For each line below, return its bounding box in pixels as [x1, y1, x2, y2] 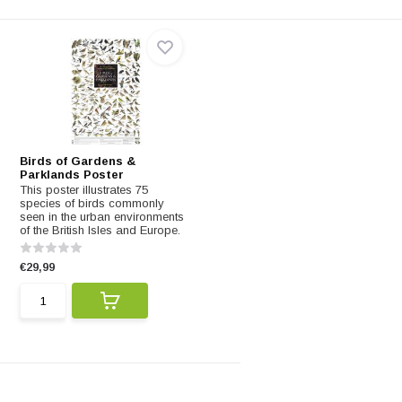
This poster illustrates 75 [20, 183, 149, 197]
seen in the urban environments [20, 210, 185, 223]
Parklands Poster [20, 168, 125, 181]
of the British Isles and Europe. [20, 223, 181, 237]
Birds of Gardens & [20, 154, 136, 168]
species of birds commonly [20, 197, 165, 210]
